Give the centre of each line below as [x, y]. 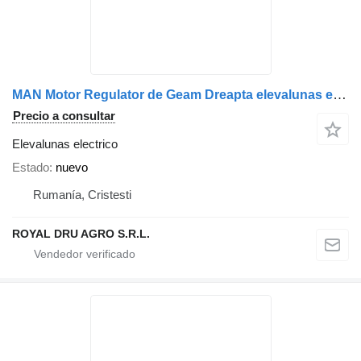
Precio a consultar [64, 116]
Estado [31, 168]
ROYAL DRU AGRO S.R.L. [81, 234]
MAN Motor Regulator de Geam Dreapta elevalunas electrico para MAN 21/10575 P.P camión [340, 95]
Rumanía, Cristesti [82, 195]
